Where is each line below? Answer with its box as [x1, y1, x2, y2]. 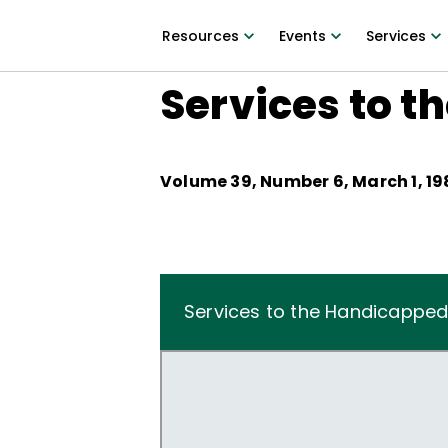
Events [278, 26, 326, 46]
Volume [160, 170, 231, 193]
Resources [161, 26, 239, 46]
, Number [251, 170, 333, 193]
